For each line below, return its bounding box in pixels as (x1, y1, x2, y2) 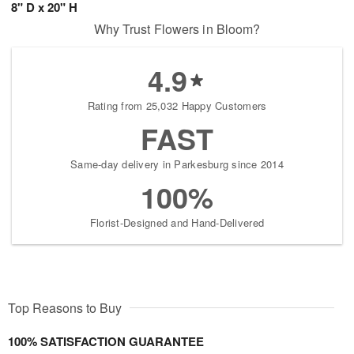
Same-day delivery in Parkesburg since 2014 (70, 156, 284, 171)
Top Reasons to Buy (8, 298, 122, 317)
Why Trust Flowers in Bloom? (93, 19, 261, 38)
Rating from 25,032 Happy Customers (87, 97, 267, 113)
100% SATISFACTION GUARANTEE (8, 332, 204, 350)
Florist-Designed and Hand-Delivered (89, 214, 265, 230)
